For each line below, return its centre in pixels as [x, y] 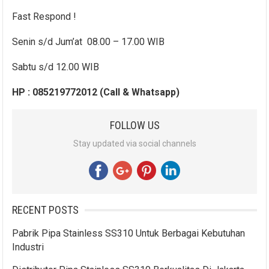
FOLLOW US [134, 125]
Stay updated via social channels [134, 144]
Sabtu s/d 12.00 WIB [56, 67]
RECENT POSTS [46, 210]
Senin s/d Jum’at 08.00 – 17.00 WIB [89, 42]
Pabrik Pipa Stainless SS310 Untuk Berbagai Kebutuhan [129, 234]
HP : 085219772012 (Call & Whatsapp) [96, 92]
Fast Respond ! [44, 17]
